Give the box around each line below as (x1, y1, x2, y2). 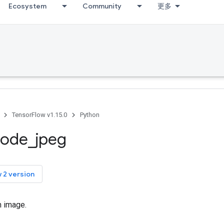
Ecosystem (8, 1, 46, 10)
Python (80, 111, 99, 118)
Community (82, 1, 121, 10)
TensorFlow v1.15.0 (12, 111, 67, 118)
